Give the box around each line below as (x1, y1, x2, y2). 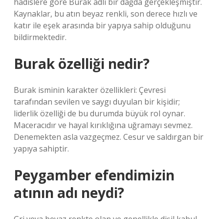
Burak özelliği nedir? (14, 54, 150, 73)
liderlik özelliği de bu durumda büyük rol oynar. (14, 108, 185, 119)
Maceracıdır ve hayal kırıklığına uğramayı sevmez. (14, 120, 193, 131)
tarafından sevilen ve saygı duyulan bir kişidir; (14, 96, 180, 107)
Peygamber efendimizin (14, 166, 175, 184)
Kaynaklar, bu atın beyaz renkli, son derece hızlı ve (14, 8, 197, 19)
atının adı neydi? (14, 183, 124, 202)
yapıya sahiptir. (14, 143, 69, 154)
